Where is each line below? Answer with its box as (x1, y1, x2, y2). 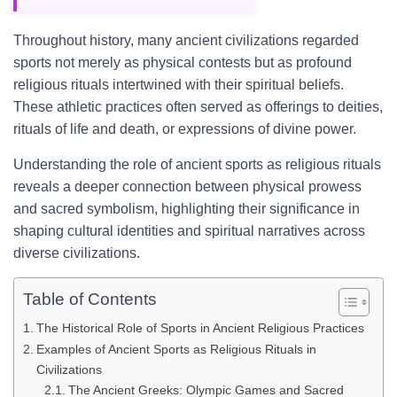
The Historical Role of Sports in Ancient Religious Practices (35, 321, 364, 335)
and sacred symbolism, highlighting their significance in (13, 201, 360, 216)
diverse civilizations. (13, 245, 140, 261)
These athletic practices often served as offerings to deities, (13, 99, 383, 114)
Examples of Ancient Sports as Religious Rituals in (35, 342, 316, 356)
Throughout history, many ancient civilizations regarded (13, 33, 359, 48)
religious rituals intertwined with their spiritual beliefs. (13, 77, 344, 92)
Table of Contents (23, 290, 157, 309)
